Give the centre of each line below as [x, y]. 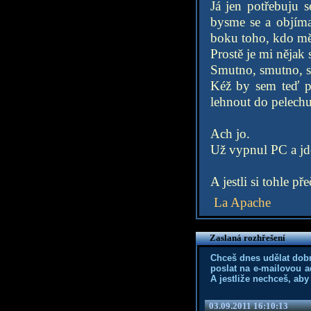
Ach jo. [230, 134]
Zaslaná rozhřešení [247, 238]
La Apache [242, 202]
